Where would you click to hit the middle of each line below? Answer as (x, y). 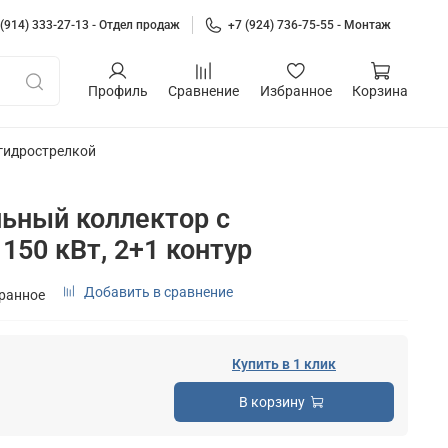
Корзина (380, 91)
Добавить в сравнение (158, 291)
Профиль (117, 91)
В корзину (272, 401)
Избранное (295, 91)
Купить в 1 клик (284, 363)
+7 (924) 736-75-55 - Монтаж (309, 24)
